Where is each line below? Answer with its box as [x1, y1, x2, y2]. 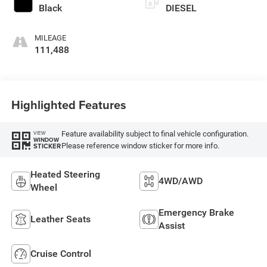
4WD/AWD [159, 175, 203, 187]
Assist [159, 220, 185, 232]
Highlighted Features [11, 95, 126, 113]
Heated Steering [30, 169, 100, 181]
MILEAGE [34, 33, 66, 43]
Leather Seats [30, 213, 91, 225]
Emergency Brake [159, 207, 234, 219]
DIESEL [166, 2, 197, 14]
